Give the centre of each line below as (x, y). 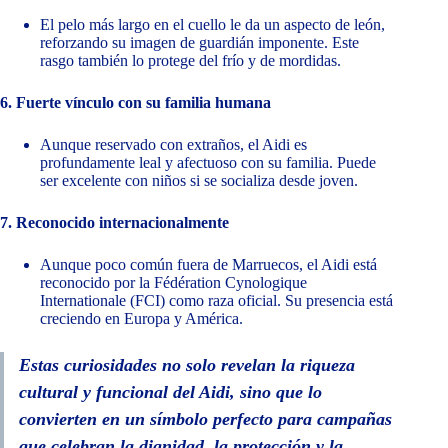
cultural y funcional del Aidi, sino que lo (170, 392)
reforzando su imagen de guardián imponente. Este (199, 43)
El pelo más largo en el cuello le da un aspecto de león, (212, 25)
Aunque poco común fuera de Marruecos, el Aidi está (208, 265)
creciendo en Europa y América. (141, 319)
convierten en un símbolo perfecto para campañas (205, 419)
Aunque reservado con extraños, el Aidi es (173, 145)
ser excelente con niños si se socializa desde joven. (199, 181)
